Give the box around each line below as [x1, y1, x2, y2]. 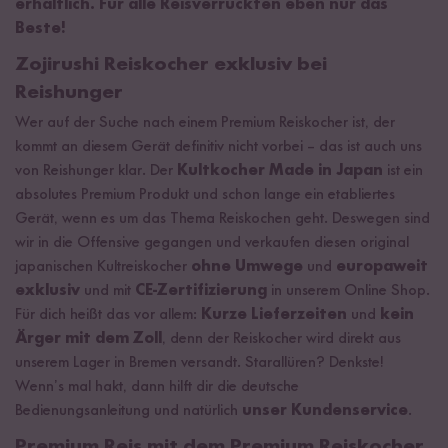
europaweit [332, 259, 428, 276]
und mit [80, 283, 131, 300]
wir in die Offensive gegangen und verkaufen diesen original [15, 235, 409, 252]
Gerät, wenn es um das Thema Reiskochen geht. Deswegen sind [15, 211, 430, 228]
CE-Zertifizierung [131, 283, 271, 300]
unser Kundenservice [242, 403, 408, 420]
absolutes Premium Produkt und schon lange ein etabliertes [15, 187, 395, 204]
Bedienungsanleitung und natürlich [15, 403, 242, 420]
